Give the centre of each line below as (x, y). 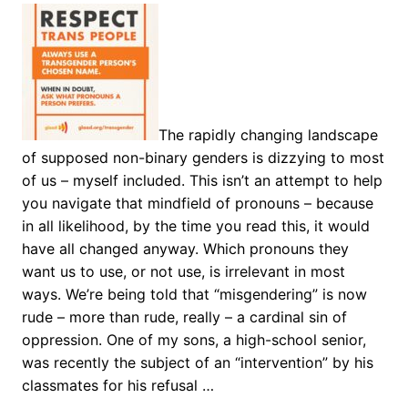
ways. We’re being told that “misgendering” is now (194, 294)
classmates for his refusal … (118, 385)
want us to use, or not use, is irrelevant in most (184, 271)
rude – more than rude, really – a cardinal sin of (184, 316)
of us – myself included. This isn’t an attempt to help (202, 180)
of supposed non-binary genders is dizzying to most (203, 157)
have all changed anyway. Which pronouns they (185, 248)
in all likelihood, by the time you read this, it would (196, 225)
